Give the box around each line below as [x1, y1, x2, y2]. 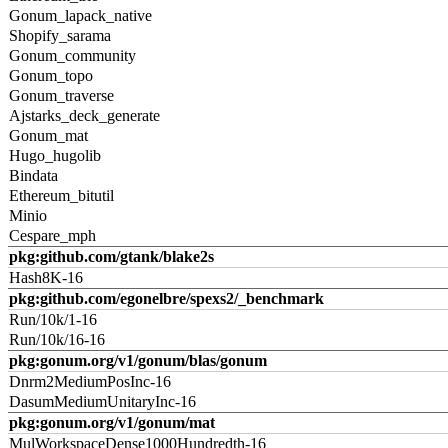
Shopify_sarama [9, 27, 111, 44]
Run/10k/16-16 [9, 331, 105, 348]
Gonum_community [9, 47, 136, 64]
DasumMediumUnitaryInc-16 [9, 393, 196, 410]
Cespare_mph [9, 227, 96, 244]
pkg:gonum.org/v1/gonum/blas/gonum [9, 352, 267, 369]
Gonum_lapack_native [9, 7, 152, 24]
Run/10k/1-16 [9, 311, 97, 328]
